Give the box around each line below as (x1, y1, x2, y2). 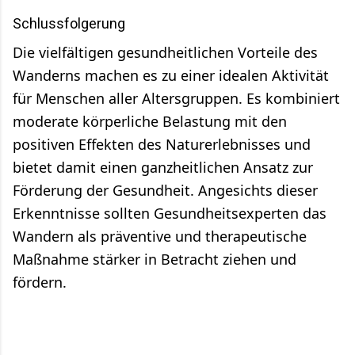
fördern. (13, 272, 67, 292)
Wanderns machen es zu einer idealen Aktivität (13, 65, 329, 85)
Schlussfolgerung (13, 14, 125, 32)
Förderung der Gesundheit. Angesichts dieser (13, 180, 318, 200)
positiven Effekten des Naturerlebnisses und (13, 134, 311, 154)
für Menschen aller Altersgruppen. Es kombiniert (13, 88, 340, 108)
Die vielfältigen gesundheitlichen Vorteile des (13, 42, 318, 62)
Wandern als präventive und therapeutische (13, 226, 307, 246)
